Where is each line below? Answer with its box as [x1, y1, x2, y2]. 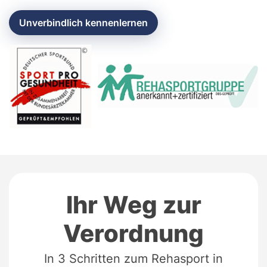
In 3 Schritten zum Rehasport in [44, 251, 223, 266]
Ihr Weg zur [66, 190, 201, 219]
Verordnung [63, 218, 204, 248]
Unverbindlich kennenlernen [19, 17, 148, 29]
